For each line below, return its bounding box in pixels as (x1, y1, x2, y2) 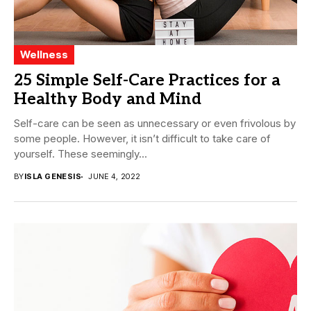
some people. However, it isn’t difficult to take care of (14, 132, 271, 146)
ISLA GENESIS (24, 171, 82, 182)
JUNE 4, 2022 (88, 171, 141, 182)
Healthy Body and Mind (14, 90, 201, 110)
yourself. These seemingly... (14, 147, 147, 161)
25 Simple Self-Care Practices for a (14, 71, 280, 91)
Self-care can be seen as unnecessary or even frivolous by (14, 117, 296, 131)
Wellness (20, 48, 68, 62)
